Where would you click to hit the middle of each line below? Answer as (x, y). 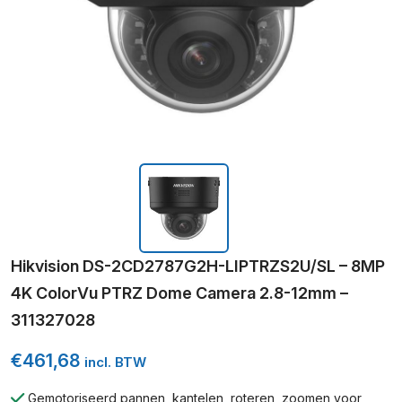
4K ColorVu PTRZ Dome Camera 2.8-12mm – (179, 293)
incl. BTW (115, 362)
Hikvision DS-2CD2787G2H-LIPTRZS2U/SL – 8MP (198, 266)
